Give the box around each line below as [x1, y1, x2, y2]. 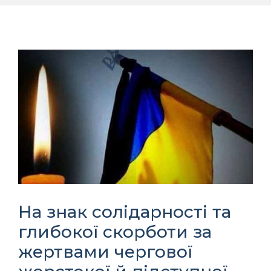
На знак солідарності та [18, 201, 231, 222]
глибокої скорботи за [18, 221, 212, 242]
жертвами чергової [18, 241, 192, 262]
